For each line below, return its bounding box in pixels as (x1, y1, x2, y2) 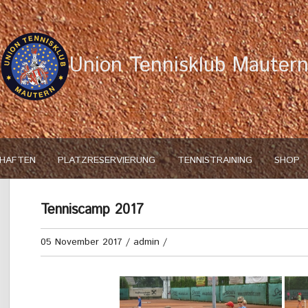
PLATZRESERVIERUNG (57, 153, 155, 167)
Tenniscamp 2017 (41, 200, 144, 220)
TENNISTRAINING (177, 153, 252, 167)
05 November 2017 (41, 235, 122, 249)
